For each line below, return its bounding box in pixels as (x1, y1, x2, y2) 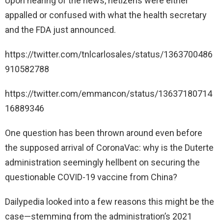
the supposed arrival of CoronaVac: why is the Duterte (5, 142, 214, 153)
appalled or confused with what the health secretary (5, 9, 207, 20)
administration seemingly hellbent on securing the (5, 157, 200, 167)
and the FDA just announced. (5, 24, 116, 35)
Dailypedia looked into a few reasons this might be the (5, 196, 214, 207)
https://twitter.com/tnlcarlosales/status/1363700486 (5, 49, 213, 59)
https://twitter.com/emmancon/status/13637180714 (5, 88, 212, 99)
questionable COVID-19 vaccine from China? (5, 171, 177, 182)
